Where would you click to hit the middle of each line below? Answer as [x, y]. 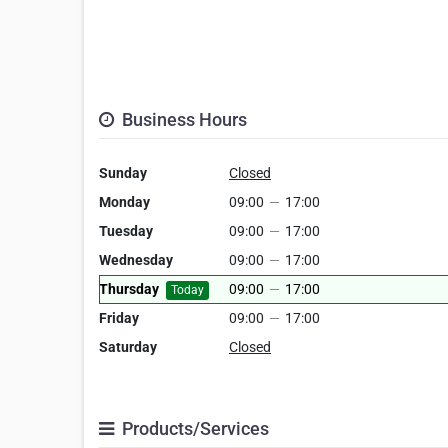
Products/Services [193, 429]
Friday [119, 318]
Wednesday [136, 260]
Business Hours [182, 120]
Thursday [129, 289]
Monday [124, 202]
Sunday [123, 173]
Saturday [128, 347]
